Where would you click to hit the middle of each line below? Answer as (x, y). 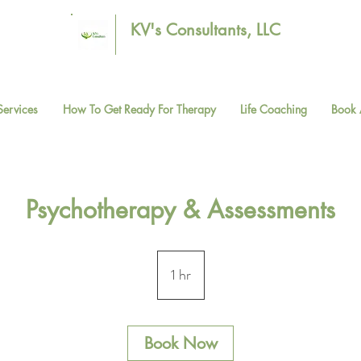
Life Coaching (274, 109)
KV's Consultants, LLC (205, 30)
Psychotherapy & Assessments (180, 210)
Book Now (180, 343)
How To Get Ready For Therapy (139, 109)
